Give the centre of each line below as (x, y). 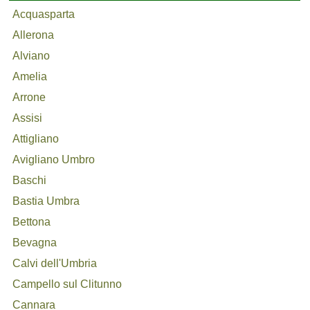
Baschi (30, 180)
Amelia (30, 76)
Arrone (29, 97)
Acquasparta (44, 14)
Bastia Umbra (46, 201)
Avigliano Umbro (54, 159)
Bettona (32, 222)
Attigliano (36, 139)
